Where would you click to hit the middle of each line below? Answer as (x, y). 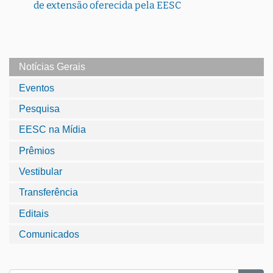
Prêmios (37, 151)
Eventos (37, 88)
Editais (34, 213)
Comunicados (49, 235)
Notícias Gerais (52, 67)
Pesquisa (39, 108)
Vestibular (41, 172)
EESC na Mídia (52, 130)
